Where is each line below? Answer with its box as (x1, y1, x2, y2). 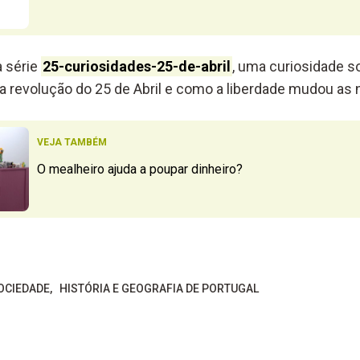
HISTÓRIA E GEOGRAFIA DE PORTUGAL (59, 282, 259, 296)
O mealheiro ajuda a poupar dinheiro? (36, 161, 243, 177)
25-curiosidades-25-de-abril (42, 57, 231, 75)
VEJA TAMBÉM (36, 136, 107, 148)
